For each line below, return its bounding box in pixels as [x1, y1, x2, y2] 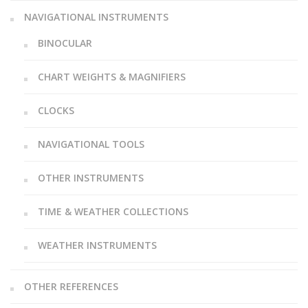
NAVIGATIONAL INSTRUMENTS [24, 10, 168, 24]
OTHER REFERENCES [24, 280, 118, 294]
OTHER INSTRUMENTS [38, 171, 144, 185]
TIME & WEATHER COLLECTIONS [38, 205, 188, 219]
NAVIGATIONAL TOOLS [38, 137, 144, 151]
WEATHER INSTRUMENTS [38, 239, 157, 252]
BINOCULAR [38, 36, 92, 50]
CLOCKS [38, 104, 74, 118]
